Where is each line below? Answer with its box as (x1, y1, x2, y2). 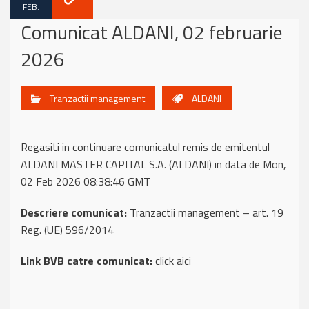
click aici (155, 252, 191, 269)
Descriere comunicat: (21, 204, 127, 221)
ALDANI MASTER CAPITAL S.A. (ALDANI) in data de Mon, (21, 156, 286, 172)
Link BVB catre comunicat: (21, 252, 152, 269)
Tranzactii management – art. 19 (127, 204, 283, 221)
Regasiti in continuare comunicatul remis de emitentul (21, 139, 270, 155)
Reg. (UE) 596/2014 (21, 221, 114, 238)
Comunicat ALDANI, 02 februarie (21, 17, 282, 47)
